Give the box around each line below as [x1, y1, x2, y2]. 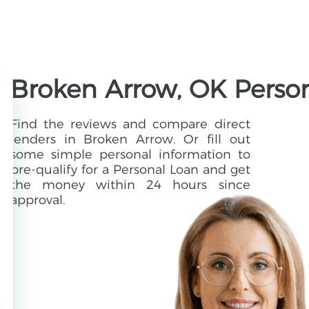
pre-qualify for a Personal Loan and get [10, 162, 250, 178]
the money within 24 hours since [10, 177, 250, 193]
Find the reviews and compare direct [10, 117, 250, 132]
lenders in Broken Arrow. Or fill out [10, 132, 250, 148]
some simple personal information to [10, 147, 250, 163]
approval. [10, 192, 66, 208]
